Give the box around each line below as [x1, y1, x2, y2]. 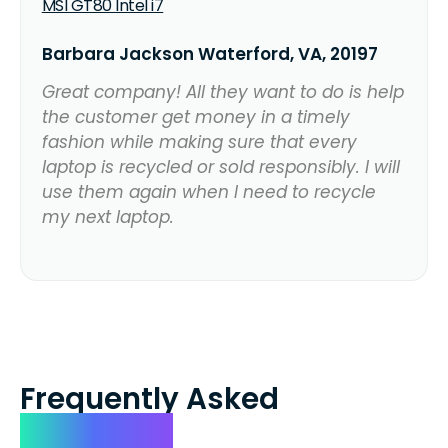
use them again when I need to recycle [41, 179, 376, 204]
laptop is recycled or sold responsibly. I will [41, 154, 400, 179]
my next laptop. [41, 204, 174, 229]
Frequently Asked [20, 378, 279, 420]
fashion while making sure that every [41, 129, 357, 154]
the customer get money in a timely [41, 104, 350, 129]
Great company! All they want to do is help [41, 79, 404, 104]
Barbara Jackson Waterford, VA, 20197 [41, 41, 378, 66]
